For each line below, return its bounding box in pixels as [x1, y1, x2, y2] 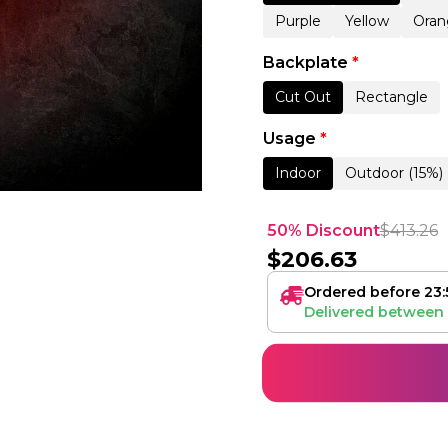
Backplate [262, 53, 352, 73]
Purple [274, 12, 321, 31]
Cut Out [274, 88, 331, 107]
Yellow [344, 12, 389, 31]
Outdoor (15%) [344, 163, 443, 182]
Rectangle [354, 88, 428, 107]
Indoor [274, 163, 321, 182]
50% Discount [266, 221, 380, 240]
